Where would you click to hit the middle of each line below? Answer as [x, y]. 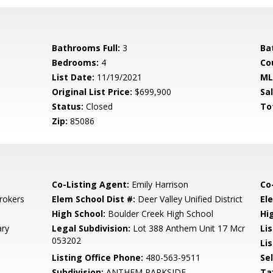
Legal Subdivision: [91, 228]
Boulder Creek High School [160, 214]
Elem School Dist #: [94, 199]
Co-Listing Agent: [91, 184]
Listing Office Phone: [98, 257]
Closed [98, 106]
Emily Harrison [159, 184]
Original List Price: [92, 92]
